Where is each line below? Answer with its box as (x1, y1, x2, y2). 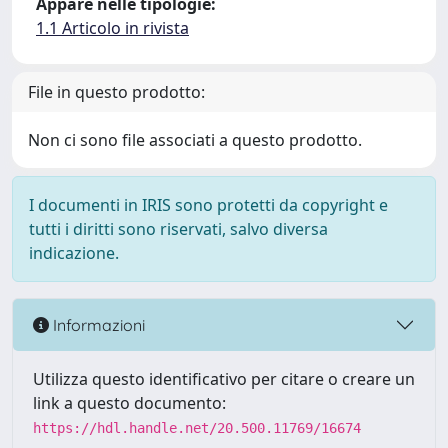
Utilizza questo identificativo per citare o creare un (33, 368, 415, 390)
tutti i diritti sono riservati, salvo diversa (29, 218, 328, 240)
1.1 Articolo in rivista (36, 17, 189, 39)
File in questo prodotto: (28, 81, 205, 103)
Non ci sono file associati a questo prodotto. (28, 129, 362, 151)
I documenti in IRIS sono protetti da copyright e (29, 194, 388, 216)
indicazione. (29, 242, 119, 264)
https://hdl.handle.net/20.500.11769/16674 (33, 420, 361, 436)
